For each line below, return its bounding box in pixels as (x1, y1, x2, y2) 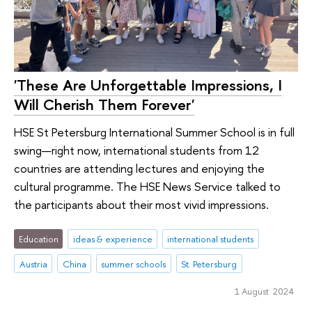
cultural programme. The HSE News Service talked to (14, 178, 281, 195)
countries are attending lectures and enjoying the (14, 160, 265, 177)
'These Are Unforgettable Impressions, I (14, 74, 282, 95)
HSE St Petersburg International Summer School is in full (14, 124, 295, 141)
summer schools (101, 257, 166, 270)
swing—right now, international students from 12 (14, 142, 259, 159)
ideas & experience (72, 232, 153, 245)
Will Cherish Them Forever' (14, 93, 194, 115)
